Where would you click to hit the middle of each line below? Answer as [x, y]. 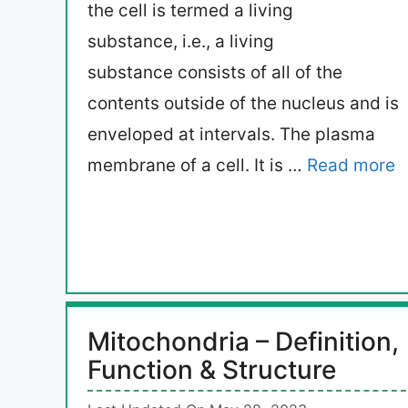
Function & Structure [212, 370]
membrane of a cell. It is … [197, 166]
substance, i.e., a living [181, 42]
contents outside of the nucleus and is [243, 104]
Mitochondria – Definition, [243, 342]
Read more [351, 166]
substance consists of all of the [215, 73]
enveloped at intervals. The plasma [231, 135]
